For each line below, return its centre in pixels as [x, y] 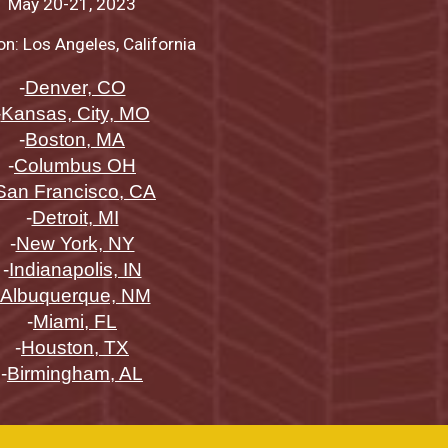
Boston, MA [75, 140]
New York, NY [75, 244]
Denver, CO [75, 88]
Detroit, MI [75, 218]
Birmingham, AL [75, 374]
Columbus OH [75, 166]
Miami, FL [75, 322]
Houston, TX [75, 348]
